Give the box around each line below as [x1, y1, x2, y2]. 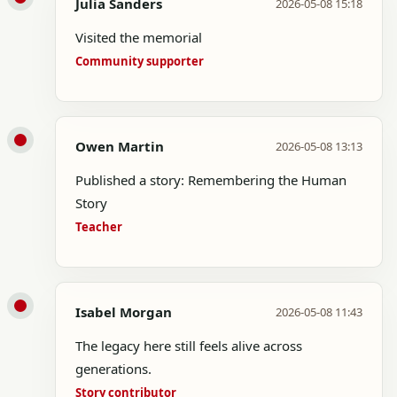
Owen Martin [75, 137, 164, 155]
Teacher [75, 219, 122, 235]
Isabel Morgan [75, 303, 172, 321]
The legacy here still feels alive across [75, 337, 302, 354]
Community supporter [75, 53, 204, 69]
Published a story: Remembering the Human [75, 171, 346, 189]
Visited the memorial [75, 28, 202, 46]
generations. [75, 360, 152, 378]
